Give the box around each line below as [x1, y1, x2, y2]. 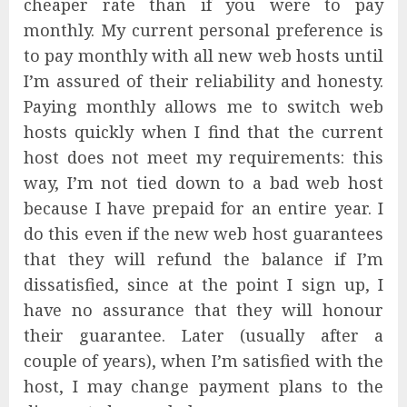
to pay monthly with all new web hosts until [24, 45, 383, 67]
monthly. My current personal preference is [24, 19, 383, 42]
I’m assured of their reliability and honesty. [24, 70, 383, 93]
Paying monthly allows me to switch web [24, 95, 383, 118]
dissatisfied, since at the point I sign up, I [24, 273, 383, 296]
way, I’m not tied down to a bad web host [24, 172, 383, 194]
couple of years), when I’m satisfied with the [24, 350, 383, 372]
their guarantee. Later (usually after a [24, 324, 383, 347]
